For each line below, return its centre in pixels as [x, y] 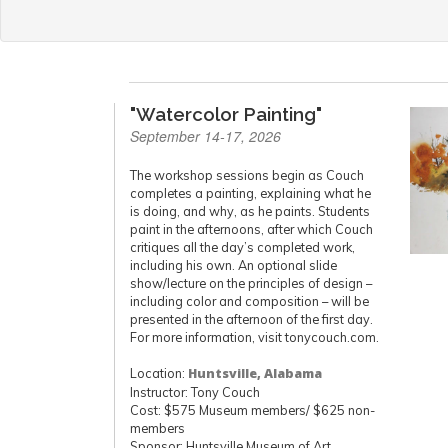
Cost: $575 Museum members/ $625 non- [252, 410]
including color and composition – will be [249, 301]
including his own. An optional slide [233, 265]
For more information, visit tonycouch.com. [254, 337]
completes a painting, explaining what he [250, 193]
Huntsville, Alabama [255, 373]
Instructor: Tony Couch [195, 392]
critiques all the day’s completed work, [242, 247]
